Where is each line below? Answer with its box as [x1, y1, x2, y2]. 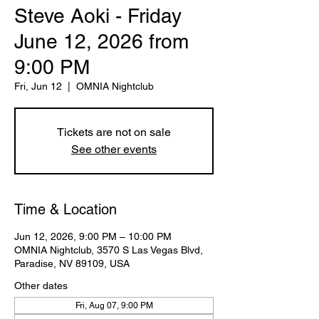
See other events [71, 142, 157, 156]
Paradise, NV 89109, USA [14, 258, 130, 269]
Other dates [14, 280, 68, 291]
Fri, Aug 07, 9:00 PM [75, 300, 153, 310]
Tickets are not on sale [57, 125, 171, 139]
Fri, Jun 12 [14, 80, 62, 92]
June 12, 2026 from [14, 30, 189, 53]
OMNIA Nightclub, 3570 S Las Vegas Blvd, [14, 244, 203, 256]
